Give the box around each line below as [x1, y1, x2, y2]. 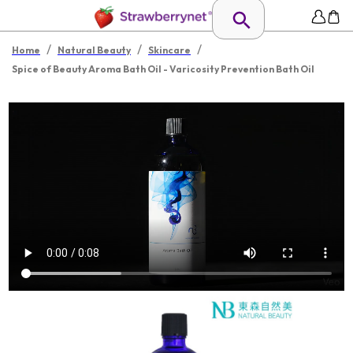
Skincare [148, 44, 191, 56]
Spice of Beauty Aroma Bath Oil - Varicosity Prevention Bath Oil [12, 63, 314, 75]
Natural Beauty [58, 44, 131, 56]
